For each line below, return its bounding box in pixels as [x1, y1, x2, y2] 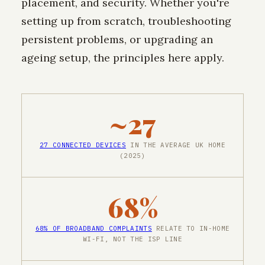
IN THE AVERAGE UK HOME [126, 140, 225, 149]
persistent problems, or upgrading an [21, 32, 213, 46]
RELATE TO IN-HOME [151, 224, 230, 233]
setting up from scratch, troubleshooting [21, 14, 231, 28]
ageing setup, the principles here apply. [21, 50, 224, 64]
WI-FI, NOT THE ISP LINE [83, 235, 182, 244]
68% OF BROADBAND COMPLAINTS [35, 224, 152, 233]
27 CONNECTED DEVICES [40, 140, 127, 149]
